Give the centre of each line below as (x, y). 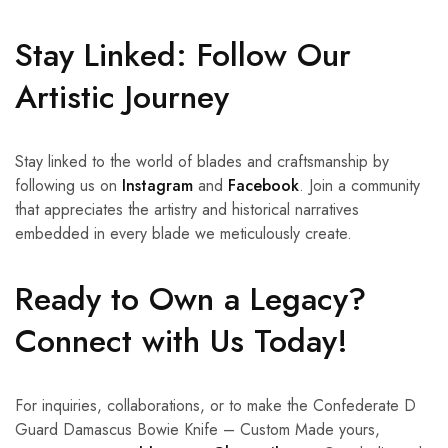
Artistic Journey (122, 97)
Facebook (263, 186)
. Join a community (359, 186)
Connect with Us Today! (181, 341)
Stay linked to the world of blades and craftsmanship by (202, 162)
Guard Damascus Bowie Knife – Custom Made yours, (197, 430)
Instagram (157, 186)
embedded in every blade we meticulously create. (183, 234)
